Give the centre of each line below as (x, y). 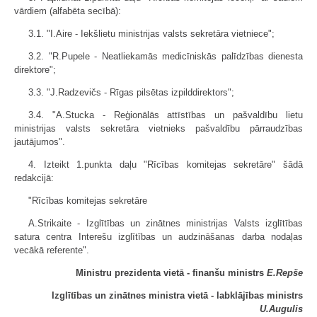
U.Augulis (281, 309)
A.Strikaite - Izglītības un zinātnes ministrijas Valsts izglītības (166, 223)
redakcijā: (34, 178)
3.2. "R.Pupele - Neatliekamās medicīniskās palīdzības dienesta (166, 56)
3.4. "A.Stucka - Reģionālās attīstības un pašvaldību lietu (166, 115)
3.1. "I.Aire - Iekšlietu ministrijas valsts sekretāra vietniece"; (151, 34)
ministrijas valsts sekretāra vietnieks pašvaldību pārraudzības (158, 128)
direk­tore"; (35, 70)
